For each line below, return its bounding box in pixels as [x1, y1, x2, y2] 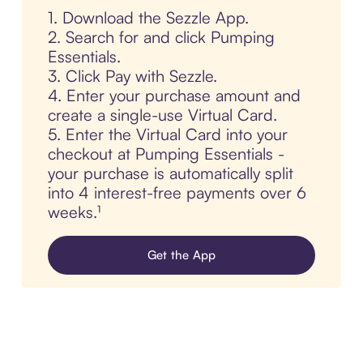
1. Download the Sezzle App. [47, 7, 249, 28]
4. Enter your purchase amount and [47, 85, 301, 106]
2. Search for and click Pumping [47, 27, 275, 48]
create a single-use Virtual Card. [47, 105, 277, 126]
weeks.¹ [47, 202, 100, 223]
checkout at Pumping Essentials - [47, 143, 284, 164]
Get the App [147, 247, 216, 263]
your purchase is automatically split [47, 163, 293, 184]
